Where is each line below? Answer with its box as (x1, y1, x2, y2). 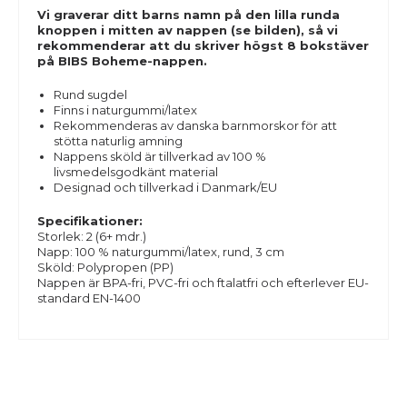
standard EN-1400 (37, 291, 141, 305)
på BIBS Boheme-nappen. (37, 54, 211, 68)
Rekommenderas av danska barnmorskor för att (53, 118, 337, 133)
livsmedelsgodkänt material (53, 164, 218, 179)
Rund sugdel (53, 87, 127, 102)
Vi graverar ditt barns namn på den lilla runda (37, 7, 340, 22)
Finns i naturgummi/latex (53, 103, 197, 117)
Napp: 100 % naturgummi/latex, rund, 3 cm (37, 244, 284, 259)
